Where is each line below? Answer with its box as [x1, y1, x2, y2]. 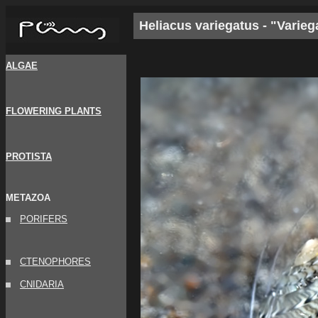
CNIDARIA [20, 279, 64, 290]
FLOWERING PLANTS [6, 106, 102, 116]
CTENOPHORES [20, 256, 91, 267]
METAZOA [6, 192, 50, 203]
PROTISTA [6, 151, 52, 162]
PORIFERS [20, 214, 67, 224]
